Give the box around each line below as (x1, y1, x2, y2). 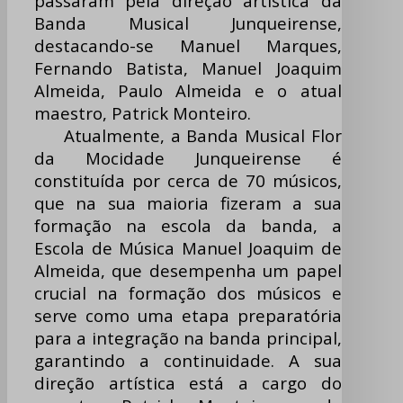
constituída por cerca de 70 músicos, (34, 169, 342, 193)
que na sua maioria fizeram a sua (34, 192, 342, 215)
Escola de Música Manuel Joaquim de (34, 237, 342, 260)
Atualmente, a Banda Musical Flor (34, 124, 342, 148)
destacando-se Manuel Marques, (34, 34, 342, 58)
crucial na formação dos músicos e (34, 282, 342, 305)
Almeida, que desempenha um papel (34, 259, 342, 282)
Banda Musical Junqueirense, (34, 12, 342, 35)
